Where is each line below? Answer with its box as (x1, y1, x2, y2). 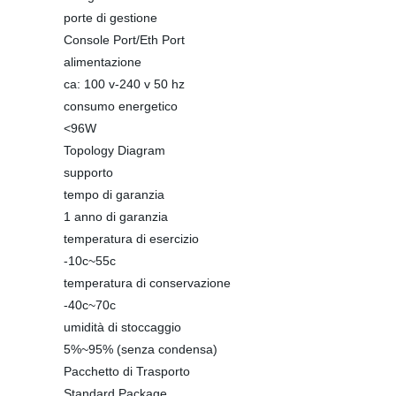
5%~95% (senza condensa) (64, 342, 217, 356)
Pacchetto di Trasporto (64, 364, 190, 378)
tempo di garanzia (64, 187, 164, 202)
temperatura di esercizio (64, 232, 199, 246)
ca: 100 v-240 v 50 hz (64, 77, 185, 91)
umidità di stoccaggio (64, 320, 181, 334)
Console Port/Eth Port (64, 33, 185, 47)
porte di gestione (64, 11, 157, 25)
